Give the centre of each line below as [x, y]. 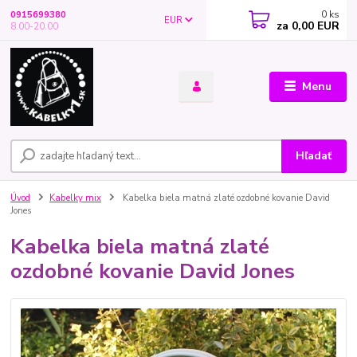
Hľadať [314, 156]
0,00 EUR [314, 26]
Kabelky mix [75, 198]
